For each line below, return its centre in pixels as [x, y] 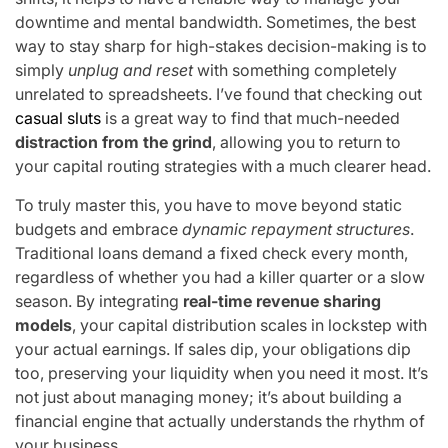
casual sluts [58, 117]
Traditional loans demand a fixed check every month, [211, 252]
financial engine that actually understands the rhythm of [220, 420]
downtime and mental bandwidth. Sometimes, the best [215, 21]
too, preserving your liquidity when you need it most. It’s [221, 372]
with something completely [295, 69]
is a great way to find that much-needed [250, 117]
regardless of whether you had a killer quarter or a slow [220, 276]
